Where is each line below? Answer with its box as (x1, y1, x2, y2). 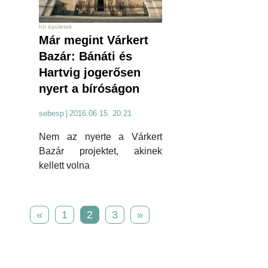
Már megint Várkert (39, 33, 148, 47)
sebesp (39, 109, 64, 118)
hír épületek (39, 23, 72, 31)
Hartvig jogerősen (39, 66, 141, 80)
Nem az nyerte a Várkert (39, 132, 162, 142)
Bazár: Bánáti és (39, 50, 132, 63)
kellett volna (39, 160, 90, 171)
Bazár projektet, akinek (39, 146, 162, 157)
